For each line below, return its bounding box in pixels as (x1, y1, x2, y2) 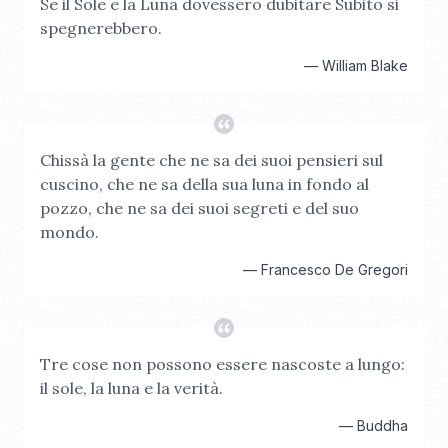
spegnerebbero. (40, 18, 162, 38)
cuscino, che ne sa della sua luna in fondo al (40, 174, 369, 194)
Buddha (357, 417, 408, 434)
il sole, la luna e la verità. (40, 378, 223, 398)
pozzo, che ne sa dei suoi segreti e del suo (40, 198, 359, 218)
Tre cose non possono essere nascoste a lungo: (40, 354, 405, 374)
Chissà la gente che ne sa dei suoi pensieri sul (40, 150, 383, 170)
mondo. (40, 222, 99, 242)
